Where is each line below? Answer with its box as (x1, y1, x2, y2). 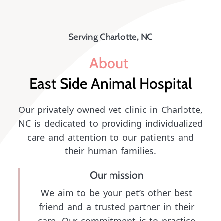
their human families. (65, 146, 156, 157)
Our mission (90, 168, 144, 181)
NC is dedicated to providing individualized (18, 118, 203, 129)
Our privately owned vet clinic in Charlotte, (18, 104, 203, 115)
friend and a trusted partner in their (39, 201, 194, 213)
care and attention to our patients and (27, 132, 194, 143)
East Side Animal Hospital (29, 74, 192, 93)
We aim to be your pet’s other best (41, 187, 192, 199)
